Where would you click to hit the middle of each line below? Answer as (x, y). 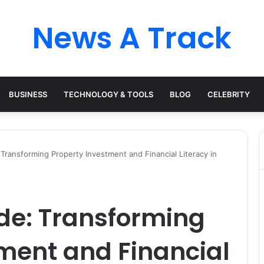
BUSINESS (28, 94)
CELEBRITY (229, 94)
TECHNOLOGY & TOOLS (108, 94)
